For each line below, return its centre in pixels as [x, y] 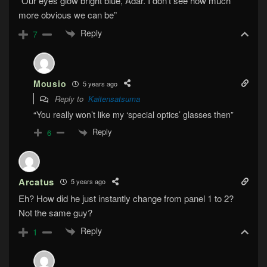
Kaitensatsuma [114, 99]
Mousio [50, 84]
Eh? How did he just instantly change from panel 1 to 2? [126, 198]
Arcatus [36, 181]
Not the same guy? [55, 212]
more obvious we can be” [68, 14]
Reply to [70, 99]
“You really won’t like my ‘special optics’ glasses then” [133, 115]
